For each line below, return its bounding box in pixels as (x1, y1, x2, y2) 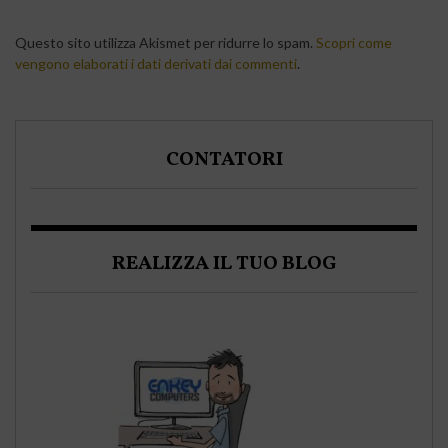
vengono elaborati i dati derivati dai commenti (15, 54, 297, 72)
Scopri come (316, 33, 392, 51)
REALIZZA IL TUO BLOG (112, 249, 336, 278)
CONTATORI (165, 145, 283, 174)
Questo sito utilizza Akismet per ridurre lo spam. (15, 33, 316, 51)
